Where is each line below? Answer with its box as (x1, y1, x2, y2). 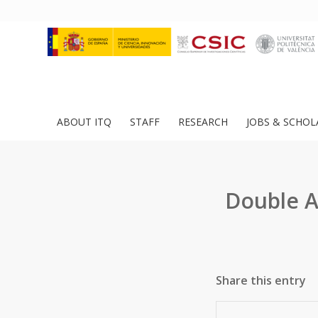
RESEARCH (178, 115, 228, 128)
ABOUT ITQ (57, 115, 111, 128)
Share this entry (216, 273, 306, 288)
